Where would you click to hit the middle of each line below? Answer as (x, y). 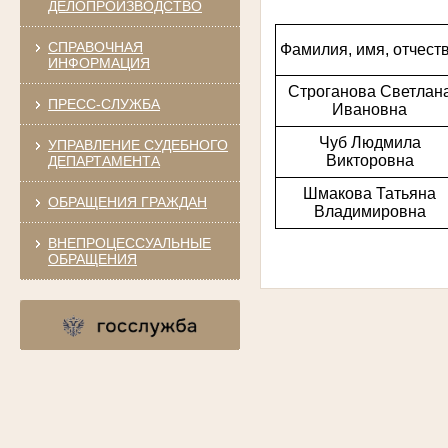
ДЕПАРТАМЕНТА (103, 160)
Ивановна (370, 109)
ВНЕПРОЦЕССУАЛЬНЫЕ (129, 242)
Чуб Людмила (369, 142)
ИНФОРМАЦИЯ (98, 62)
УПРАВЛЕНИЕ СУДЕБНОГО (137, 144)
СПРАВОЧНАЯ (95, 46)
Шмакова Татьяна (370, 193)
